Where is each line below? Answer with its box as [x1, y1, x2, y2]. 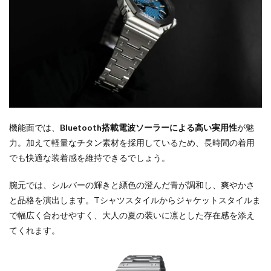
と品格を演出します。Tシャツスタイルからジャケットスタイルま [9, 195, 261, 206]
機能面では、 [9, 122, 60, 133]
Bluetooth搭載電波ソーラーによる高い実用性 [60, 122, 237, 133]
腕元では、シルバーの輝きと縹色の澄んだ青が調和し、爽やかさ [9, 180, 255, 191]
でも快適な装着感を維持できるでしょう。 [9, 152, 170, 163]
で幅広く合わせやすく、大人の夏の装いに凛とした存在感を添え [9, 210, 255, 221]
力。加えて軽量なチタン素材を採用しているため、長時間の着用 [9, 137, 255, 148]
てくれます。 [9, 225, 60, 236]
